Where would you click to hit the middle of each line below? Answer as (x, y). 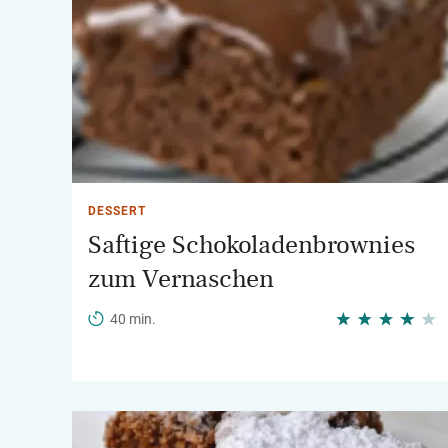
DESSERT (117, 211)
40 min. (133, 319)
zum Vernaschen (181, 279)
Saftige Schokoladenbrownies (251, 245)
